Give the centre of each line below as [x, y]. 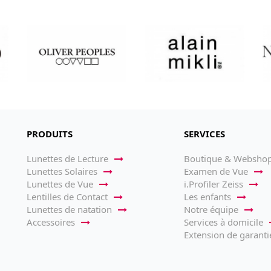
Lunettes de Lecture [67, 159]
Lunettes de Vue [60, 184]
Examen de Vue [216, 171]
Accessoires [51, 222]
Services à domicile [223, 222]
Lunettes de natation [69, 210]
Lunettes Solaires [62, 171]
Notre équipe [211, 210]
